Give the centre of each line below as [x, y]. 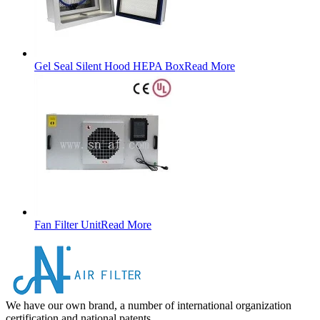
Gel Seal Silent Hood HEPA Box [109, 66]
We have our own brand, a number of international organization [149, 305]
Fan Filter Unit [67, 224]
